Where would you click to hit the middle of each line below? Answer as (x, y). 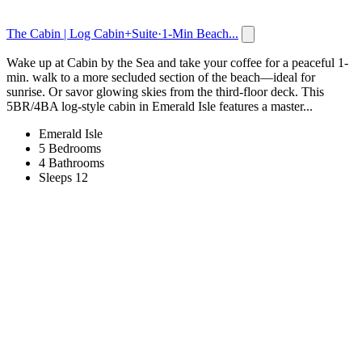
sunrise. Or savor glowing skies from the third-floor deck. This (165, 91)
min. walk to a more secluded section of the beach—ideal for (161, 77)
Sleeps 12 (63, 177)
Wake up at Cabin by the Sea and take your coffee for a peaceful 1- (177, 62)
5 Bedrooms (70, 148)
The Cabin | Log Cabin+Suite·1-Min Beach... (122, 33)
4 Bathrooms (72, 162)
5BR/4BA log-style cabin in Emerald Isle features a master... (160, 106)
